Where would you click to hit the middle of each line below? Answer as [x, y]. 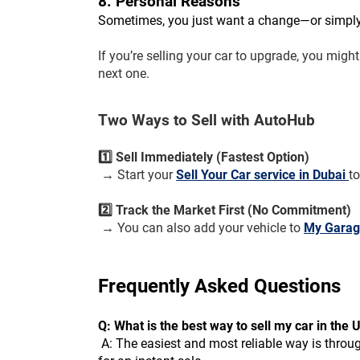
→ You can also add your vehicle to [202, 228]
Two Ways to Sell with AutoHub [207, 121]
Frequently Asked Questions [222, 286]
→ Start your [139, 175]
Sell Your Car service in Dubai [262, 175]
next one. [124, 74]
